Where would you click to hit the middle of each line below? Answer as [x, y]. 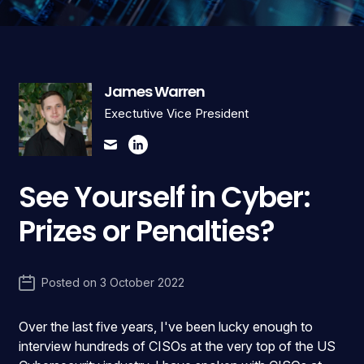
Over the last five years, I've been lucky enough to [166, 327]
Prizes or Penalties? [147, 231]
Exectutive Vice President [177, 113]
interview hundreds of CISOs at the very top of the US [178, 346]
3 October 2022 [143, 282]
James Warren [155, 91]
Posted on [71, 282]
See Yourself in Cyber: [165, 197]
